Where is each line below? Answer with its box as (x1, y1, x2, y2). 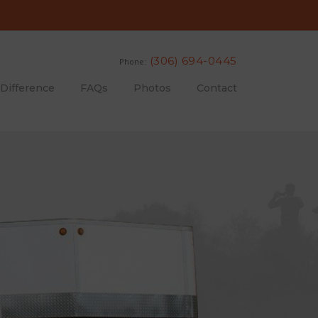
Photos (133, 82, 171, 94)
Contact (196, 82, 237, 94)
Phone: (119, 56, 146, 67)
